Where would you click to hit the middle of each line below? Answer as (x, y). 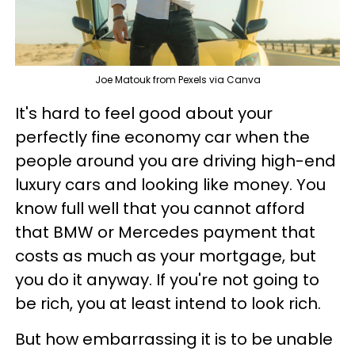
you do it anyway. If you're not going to (167, 279)
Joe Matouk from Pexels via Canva (177, 79)
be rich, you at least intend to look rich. (168, 303)
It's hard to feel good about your (144, 113)
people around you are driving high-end (176, 160)
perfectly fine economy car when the (162, 137)
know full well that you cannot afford (160, 208)
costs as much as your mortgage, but (166, 256)
